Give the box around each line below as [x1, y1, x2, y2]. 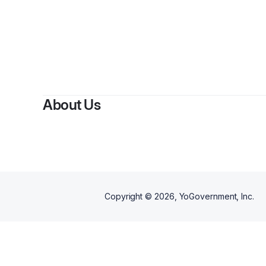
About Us [43, 96, 100, 113]
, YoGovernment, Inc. [174, 191, 254, 201]
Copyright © [104, 191, 154, 201]
